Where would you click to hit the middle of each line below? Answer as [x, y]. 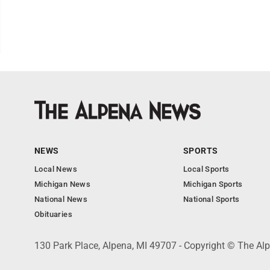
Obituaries [53, 214]
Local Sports [206, 169]
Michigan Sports [213, 184]
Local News [56, 169]
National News [61, 199]
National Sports [212, 199]
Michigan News [63, 184]
